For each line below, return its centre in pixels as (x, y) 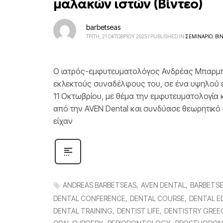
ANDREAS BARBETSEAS (100, 185)
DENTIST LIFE (138, 211)
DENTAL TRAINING (83, 211)
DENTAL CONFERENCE (89, 198)
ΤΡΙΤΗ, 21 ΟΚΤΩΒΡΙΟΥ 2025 (116, 37)
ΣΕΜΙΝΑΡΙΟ (199, 37)
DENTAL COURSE (157, 198)
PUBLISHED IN (167, 37)
